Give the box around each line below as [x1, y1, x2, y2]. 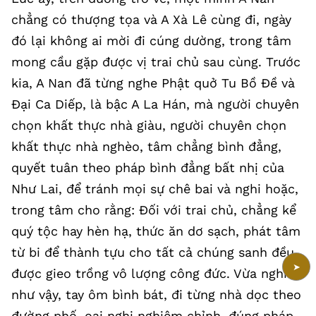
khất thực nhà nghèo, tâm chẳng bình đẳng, [11, 139, 281, 154]
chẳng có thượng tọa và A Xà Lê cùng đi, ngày [11, 12, 291, 27]
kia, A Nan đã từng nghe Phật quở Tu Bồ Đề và [11, 75, 295, 90]
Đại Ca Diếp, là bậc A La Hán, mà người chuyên [11, 97, 299, 111]
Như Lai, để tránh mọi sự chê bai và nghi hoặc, [11, 181, 298, 196]
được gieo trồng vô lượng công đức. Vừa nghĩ [11, 266, 287, 281]
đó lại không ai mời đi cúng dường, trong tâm [11, 33, 291, 48]
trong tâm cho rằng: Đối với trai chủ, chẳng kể [11, 202, 296, 217]
